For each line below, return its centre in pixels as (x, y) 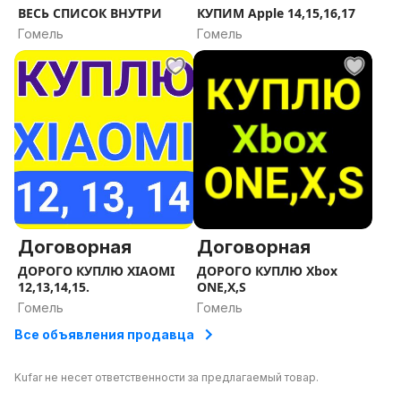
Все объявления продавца (104, 334)
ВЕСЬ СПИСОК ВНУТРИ (90, 13)
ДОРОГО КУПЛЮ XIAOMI (96, 271)
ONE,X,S (222, 287)
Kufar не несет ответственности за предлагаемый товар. (166, 377)
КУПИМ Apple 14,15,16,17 (276, 13)
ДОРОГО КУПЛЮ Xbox (267, 271)
